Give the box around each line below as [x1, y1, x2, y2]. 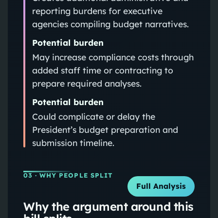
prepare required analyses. [32, 77, 142, 89]
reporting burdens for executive [32, 5, 163, 16]
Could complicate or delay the [32, 110, 155, 122]
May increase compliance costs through [32, 51, 194, 62]
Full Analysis [136, 182, 186, 191]
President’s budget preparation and [32, 124, 178, 135]
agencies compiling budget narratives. [32, 18, 189, 29]
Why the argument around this [23, 199, 194, 214]
